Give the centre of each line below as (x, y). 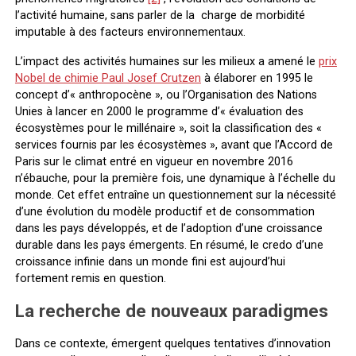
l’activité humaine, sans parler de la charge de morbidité (160, 15)
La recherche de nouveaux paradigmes (171, 310)
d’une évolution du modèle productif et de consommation (164, 211)
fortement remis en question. (90, 278)
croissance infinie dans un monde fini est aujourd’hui (150, 261)
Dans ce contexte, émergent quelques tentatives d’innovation (172, 343)
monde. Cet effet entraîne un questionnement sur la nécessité (175, 195)
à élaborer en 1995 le (257, 78)
